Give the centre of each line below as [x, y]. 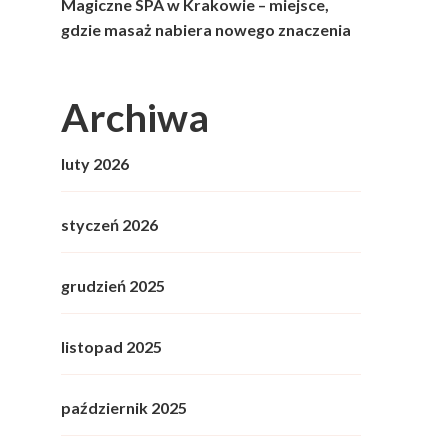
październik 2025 [124, 408]
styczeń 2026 [109, 225]
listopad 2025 [111, 347]
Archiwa [135, 117]
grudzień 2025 [113, 286]
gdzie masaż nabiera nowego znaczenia [206, 30]
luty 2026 [95, 164]
